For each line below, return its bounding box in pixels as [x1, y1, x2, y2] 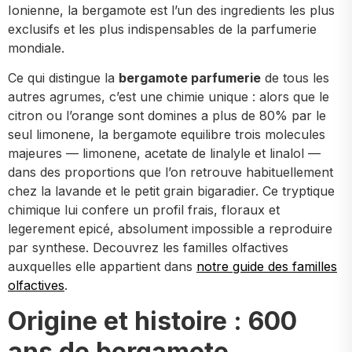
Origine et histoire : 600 [8, 305, 297, 336]
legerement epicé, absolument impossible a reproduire [8, 221, 332, 237]
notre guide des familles [196, 258, 337, 275]
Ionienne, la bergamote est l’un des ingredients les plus [8, 2, 335, 18]
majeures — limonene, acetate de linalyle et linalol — [8, 145, 321, 162]
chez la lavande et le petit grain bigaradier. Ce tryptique [8, 183, 335, 200]
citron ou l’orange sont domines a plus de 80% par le [8, 108, 326, 124]
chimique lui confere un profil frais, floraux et [8, 202, 280, 218]
